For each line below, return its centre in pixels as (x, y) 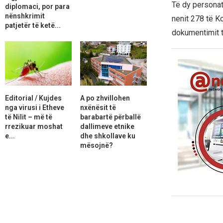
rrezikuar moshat (34, 126)
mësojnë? (96, 145)
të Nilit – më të (29, 117)
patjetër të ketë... (33, 25)
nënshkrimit (25, 16)
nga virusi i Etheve (35, 107)
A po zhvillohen (105, 98)
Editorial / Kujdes (33, 98)
